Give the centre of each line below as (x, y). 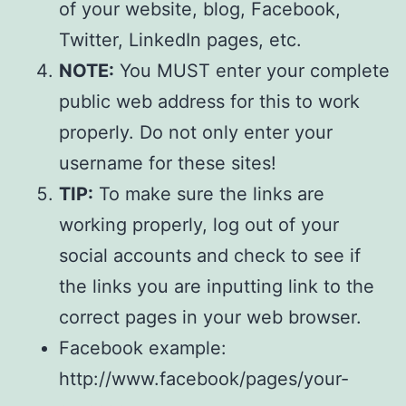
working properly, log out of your (199, 224)
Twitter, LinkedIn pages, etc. (180, 39)
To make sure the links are (209, 193)
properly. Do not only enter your (196, 132)
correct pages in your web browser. (210, 317)
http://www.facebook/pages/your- (204, 378)
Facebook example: (143, 348)
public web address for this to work (209, 101)
